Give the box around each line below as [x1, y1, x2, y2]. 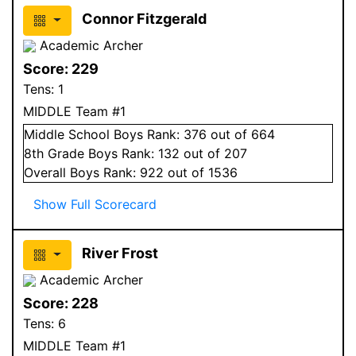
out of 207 [180, 145, 247, 161]
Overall [24, 164, 70, 180]
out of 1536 [164, 164, 238, 180]
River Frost [81, 244, 158, 261]
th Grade [32, 145, 88, 161]
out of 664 [207, 126, 275, 142]
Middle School [24, 126, 110, 142]
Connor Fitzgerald [81, 10, 207, 27]
